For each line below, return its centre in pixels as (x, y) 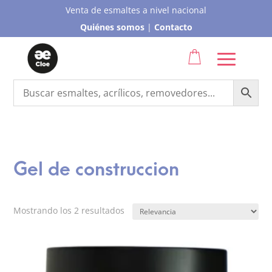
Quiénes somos (112, 27)
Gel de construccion (97, 170)
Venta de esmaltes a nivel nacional (136, 10)
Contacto (173, 27)
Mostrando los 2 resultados (69, 210)
